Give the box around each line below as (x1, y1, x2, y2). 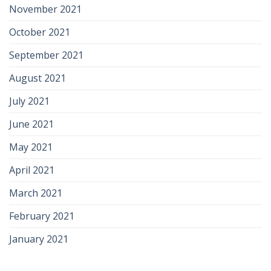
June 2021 (9, 117, 54, 131)
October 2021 (9, 25, 70, 39)
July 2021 (9, 94, 50, 108)
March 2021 (9, 186, 62, 200)
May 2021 (9, 140, 53, 154)
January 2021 (9, 232, 68, 246)
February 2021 (9, 209, 74, 223)
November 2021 (9, 2, 82, 16)
